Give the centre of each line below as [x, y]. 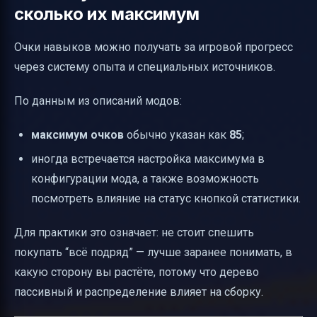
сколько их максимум [107, 13]
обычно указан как [177, 134]
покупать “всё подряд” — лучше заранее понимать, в [153, 252]
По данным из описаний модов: [98, 100]
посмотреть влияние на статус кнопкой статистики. [166, 198]
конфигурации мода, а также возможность [145, 178]
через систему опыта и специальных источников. [145, 67]
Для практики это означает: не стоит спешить [134, 232]
